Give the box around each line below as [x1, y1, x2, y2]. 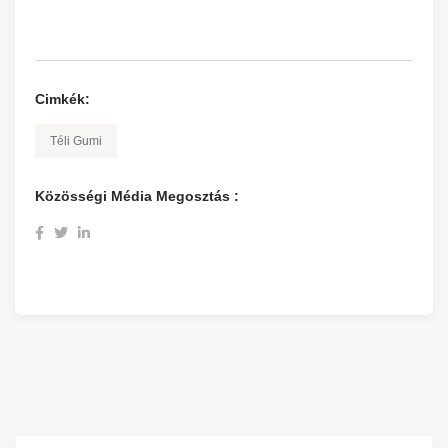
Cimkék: [35, 91, 90, 107]
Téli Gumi [50, 134, 102, 148]
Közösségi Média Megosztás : [35, 188, 239, 204]
